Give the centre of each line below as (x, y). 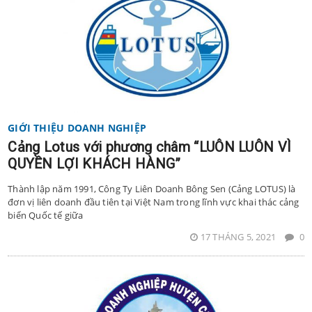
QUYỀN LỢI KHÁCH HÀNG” (94, 163)
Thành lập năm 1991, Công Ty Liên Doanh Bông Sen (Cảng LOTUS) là (152, 188)
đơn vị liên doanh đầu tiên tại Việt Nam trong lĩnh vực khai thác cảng (154, 202)
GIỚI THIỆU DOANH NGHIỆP (77, 127)
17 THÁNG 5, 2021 (239, 236)
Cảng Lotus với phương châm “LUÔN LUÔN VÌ (150, 147)
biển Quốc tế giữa (46, 215)
